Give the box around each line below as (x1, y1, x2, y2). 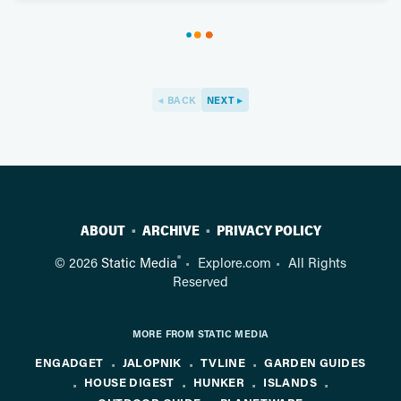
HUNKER (192, 374, 245, 390)
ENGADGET (35, 354, 104, 371)
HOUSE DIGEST (83, 374, 175, 390)
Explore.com (198, 253, 271, 272)
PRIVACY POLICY (216, 223, 321, 240)
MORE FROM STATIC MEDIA (132, 327, 269, 341)
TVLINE (200, 354, 246, 371)
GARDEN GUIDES (264, 354, 366, 371)
